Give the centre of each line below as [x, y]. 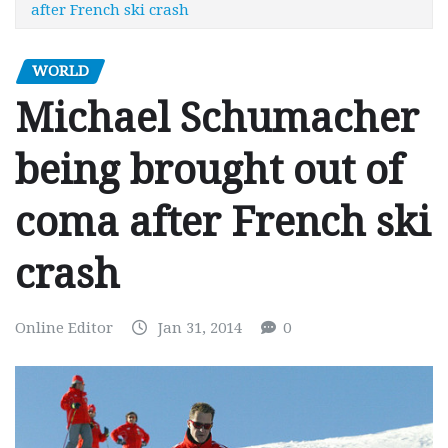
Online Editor [64, 328]
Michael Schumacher [217, 119]
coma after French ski [223, 223]
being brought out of [209, 171]
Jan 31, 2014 [200, 328]
